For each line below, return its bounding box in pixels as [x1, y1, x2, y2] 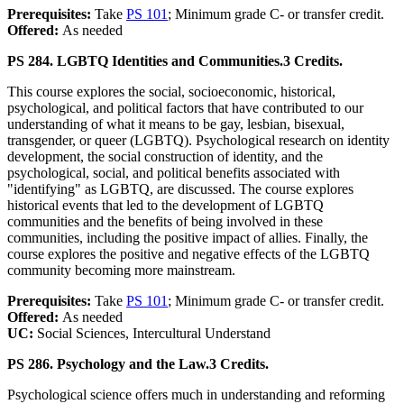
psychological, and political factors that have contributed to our [7, 100, 363, 116]
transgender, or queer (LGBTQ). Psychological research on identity [7, 133, 390, 149]
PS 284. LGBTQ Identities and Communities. [7, 53, 283, 69]
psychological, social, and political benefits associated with [7, 165, 340, 181]
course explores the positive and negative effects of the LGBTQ [7, 246, 370, 262]
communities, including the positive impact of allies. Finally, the [7, 230, 368, 246]
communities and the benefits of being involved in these [7, 214, 323, 230]
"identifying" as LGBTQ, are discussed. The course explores [7, 181, 353, 197]
